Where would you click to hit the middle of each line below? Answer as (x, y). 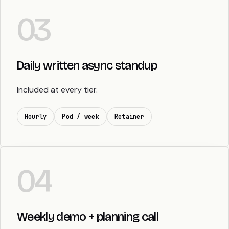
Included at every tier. (57, 90)
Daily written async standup (87, 66)
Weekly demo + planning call (88, 217)
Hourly (36, 117)
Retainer (129, 117)
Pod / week (81, 117)
